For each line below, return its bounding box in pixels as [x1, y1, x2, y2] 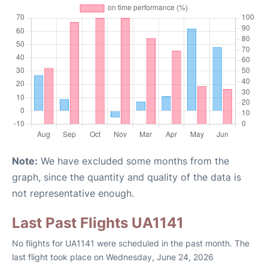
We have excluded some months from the [38, 155, 229, 167]
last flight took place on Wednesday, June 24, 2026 [12, 252, 214, 263]
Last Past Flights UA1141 [12, 214, 184, 232]
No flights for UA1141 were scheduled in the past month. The [12, 238, 249, 249]
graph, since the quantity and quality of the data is [12, 171, 241, 184]
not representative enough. [12, 187, 134, 200]
